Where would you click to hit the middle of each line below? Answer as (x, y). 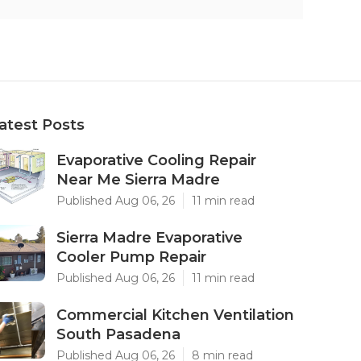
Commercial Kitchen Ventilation (175, 315)
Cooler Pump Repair (131, 257)
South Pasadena (118, 334)
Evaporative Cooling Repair (156, 160)
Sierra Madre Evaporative (149, 238)
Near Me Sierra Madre (138, 180)
